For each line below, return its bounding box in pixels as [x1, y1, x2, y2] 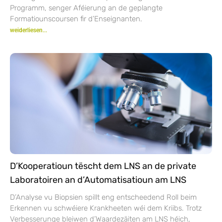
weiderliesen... [10, 26, 47, 34]
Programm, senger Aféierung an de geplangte [10, 3, 163, 12]
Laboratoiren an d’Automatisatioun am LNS [10, 174, 186, 185]
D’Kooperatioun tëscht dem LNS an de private [10, 160, 196, 171]
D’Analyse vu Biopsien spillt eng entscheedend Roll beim [10, 192, 197, 202]
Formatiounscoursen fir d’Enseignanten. [10, 14, 142, 23]
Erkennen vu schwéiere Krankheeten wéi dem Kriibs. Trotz [10, 203, 202, 213]
